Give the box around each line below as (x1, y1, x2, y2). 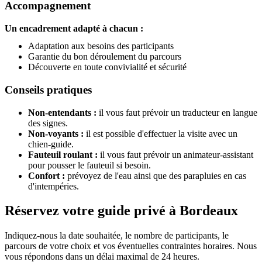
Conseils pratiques (5, 23, 92, 36)
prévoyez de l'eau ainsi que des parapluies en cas (65, 111, 246, 121)
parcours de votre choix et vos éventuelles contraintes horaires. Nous (5, 181, 257, 192)
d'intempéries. (28, 121, 79, 132)
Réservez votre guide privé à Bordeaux (5, 143, 238, 159)
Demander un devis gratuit (5, 212, 102, 222)
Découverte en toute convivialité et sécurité (28, 2, 187, 13)
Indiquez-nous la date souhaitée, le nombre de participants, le (5, 171, 229, 181)
